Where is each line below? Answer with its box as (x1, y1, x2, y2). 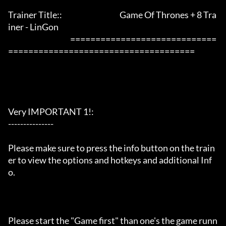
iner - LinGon (8, 21, 81, 33)
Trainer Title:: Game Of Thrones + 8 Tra (8, 9, 216, 21)
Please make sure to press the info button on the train (8, 142, 215, 154)
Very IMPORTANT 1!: (8, 106, 94, 118)
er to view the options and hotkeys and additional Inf (8, 154, 212, 166)
